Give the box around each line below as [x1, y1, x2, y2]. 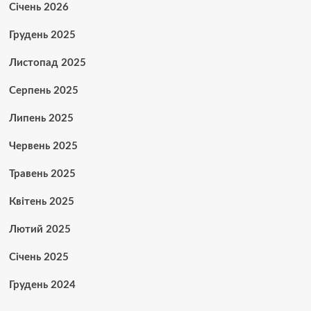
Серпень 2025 [8, 85, 78, 96]
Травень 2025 [8, 168, 76, 179]
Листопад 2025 [8, 57, 86, 68]
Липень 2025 [8, 112, 74, 124]
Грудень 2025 [8, 29, 76, 40]
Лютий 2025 [8, 224, 71, 235]
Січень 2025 [8, 251, 69, 262]
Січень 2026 [8, 1, 69, 12]
